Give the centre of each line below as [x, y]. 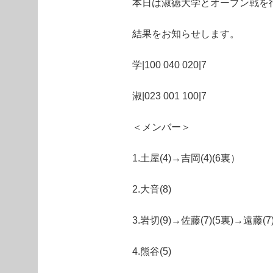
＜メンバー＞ [161, 127]
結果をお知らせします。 [186, 34]
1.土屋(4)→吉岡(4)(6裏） [186, 158]
